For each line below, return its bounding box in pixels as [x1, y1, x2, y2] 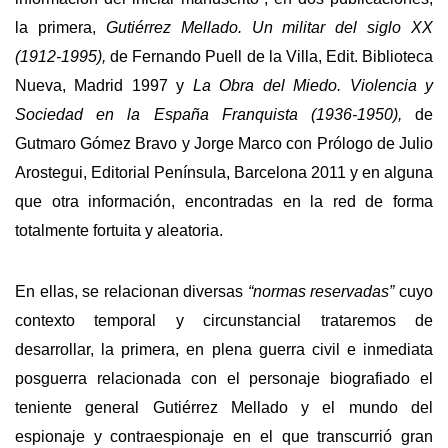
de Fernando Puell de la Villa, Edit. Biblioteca [110, 48, 433, 66]
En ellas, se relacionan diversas [15, 283, 248, 301]
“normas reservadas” [247, 283, 395, 301]
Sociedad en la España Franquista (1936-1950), [15, 106, 402, 124]
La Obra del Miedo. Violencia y [192, 77, 434, 95]
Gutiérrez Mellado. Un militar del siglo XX [105, 19, 433, 37]
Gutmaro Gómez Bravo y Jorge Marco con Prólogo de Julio [15, 135, 433, 153]
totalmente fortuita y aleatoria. [15, 222, 223, 240]
